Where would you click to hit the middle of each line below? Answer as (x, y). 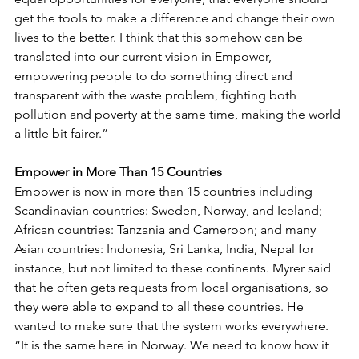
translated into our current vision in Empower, (145, 57)
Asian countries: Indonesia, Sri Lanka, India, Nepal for (166, 249)
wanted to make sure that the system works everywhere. (179, 326)
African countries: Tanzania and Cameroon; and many (167, 230)
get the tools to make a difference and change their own (176, 18)
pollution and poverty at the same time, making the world (179, 115)
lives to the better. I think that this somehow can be (160, 38)
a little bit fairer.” (61, 134)
